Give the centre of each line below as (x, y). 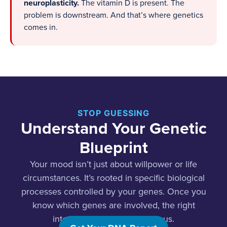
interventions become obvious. (113, 219)
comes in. (41, 28)
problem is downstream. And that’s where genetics (113, 15)
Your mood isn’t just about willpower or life (113, 164)
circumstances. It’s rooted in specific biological (113, 178)
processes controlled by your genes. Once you (113, 192)
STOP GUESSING (113, 113)
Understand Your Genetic (113, 129)
